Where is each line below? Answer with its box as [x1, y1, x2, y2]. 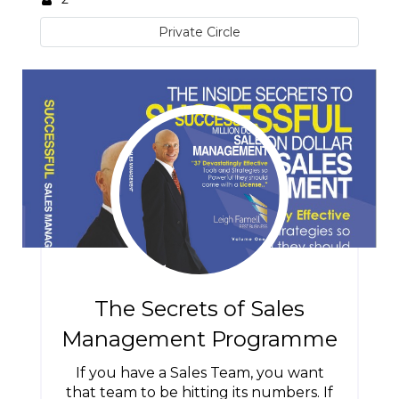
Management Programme [61, 326, 338, 352]
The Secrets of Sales [94, 296, 305, 322]
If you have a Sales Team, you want [75, 364, 324, 381]
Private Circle [159, 24, 240, 40]
